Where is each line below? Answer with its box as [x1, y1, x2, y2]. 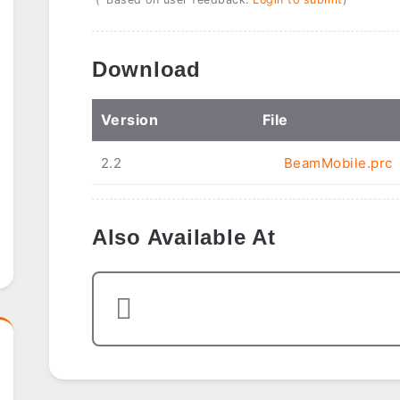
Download [91, 57, 201, 82]
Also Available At [91, 225, 276, 250]
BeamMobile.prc [283, 154, 393, 172]
